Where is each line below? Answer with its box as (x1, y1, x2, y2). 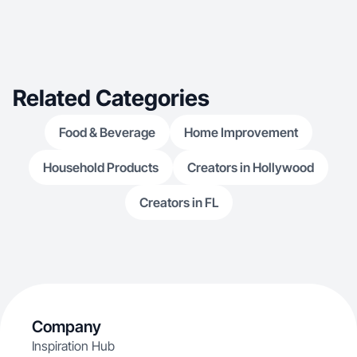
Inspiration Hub (32, 338, 115, 354)
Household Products (43, 159, 159, 175)
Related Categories (13, 84, 210, 112)
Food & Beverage (59, 124, 155, 140)
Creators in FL (139, 194, 218, 210)
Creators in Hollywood (187, 159, 314, 175)
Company (32, 317, 101, 336)
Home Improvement (184, 124, 298, 140)
